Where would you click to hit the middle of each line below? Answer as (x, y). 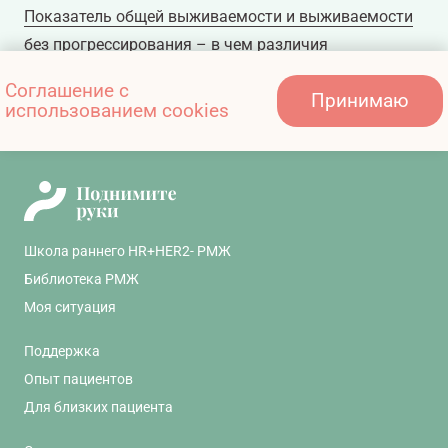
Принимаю (359, 101)
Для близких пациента (98, 407)
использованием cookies (117, 111)
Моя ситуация (70, 307)
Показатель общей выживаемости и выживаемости (218, 17)
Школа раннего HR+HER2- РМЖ (127, 251)
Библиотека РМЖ (81, 279)
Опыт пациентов (78, 379)
